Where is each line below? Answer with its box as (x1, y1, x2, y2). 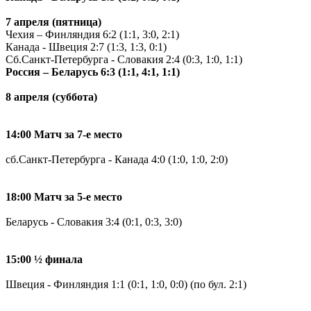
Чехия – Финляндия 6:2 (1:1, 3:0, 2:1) (6, 28, 179, 40)
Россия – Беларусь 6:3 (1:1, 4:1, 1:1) (6, 65, 180, 78)
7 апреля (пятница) (6, 15, 101, 28)
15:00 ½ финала (6, 253, 83, 265)
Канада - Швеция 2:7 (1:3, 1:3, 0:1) (6, 40, 167, 53)
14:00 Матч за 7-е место (6, 128, 122, 140)
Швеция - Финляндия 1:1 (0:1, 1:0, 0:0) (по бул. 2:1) (6, 278, 246, 290)
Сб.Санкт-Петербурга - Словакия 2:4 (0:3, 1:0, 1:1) (6, 53, 242, 65)
